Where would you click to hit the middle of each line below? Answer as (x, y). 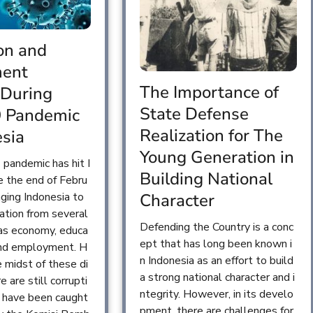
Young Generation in (217, 158)
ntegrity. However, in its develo (216, 294)
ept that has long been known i (216, 244)
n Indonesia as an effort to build (216, 261)
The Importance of (209, 93)
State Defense (194, 114)
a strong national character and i (217, 278)
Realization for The (211, 136)
